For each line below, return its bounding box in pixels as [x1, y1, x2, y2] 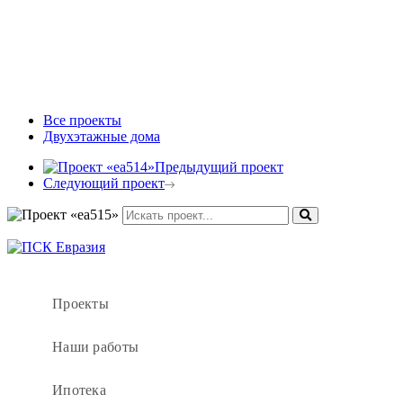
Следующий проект [43, 175, 165, 191]
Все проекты [43, 112, 121, 128]
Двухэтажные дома [43, 128, 160, 144]
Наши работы [52, 338, 139, 354]
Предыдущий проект [155, 158, 283, 175]
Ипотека [52, 381, 106, 398]
